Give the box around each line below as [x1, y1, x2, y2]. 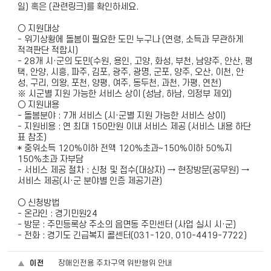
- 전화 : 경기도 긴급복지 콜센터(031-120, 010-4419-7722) [18, 230, 247, 241]
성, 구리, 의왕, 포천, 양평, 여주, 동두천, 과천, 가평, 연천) [18, 78, 222, 88]
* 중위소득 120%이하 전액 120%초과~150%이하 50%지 [18, 143, 233, 154]
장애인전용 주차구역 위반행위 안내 [58, 259, 173, 267]
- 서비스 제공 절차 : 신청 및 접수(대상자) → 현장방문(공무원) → [18, 165, 250, 175]
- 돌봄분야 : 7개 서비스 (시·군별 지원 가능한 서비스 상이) [18, 111, 226, 121]
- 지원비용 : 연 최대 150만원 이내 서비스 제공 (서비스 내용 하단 [18, 122, 252, 132]
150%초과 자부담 [18, 154, 84, 165]
